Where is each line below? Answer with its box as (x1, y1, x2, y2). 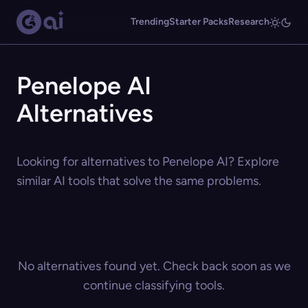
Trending (131, 16, 169, 27)
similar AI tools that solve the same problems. (16, 173, 261, 188)
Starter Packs (169, 16, 228, 27)
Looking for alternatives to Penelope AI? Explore (16, 154, 279, 169)
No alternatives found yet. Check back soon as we (17, 258, 291, 274)
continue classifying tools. (83, 278, 225, 293)
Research (228, 16, 269, 27)
